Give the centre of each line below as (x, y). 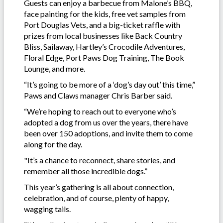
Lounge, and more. (55, 68)
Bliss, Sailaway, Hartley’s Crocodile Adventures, (104, 46)
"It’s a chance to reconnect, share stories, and (100, 160)
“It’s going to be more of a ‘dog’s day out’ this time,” (110, 84)
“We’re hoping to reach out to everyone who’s (100, 111)
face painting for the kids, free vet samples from (105, 13)
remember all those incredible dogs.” (86, 171)
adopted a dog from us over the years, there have (106, 122)
